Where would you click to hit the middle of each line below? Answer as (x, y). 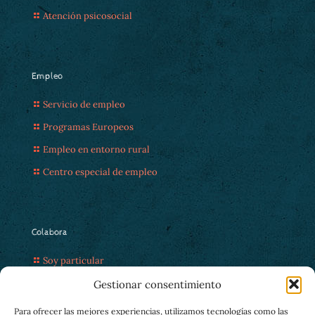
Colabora (50, 232)
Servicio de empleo (84, 104)
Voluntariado (71, 306)
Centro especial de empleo (100, 172)
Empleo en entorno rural (96, 149)
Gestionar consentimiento (157, 284)
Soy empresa (70, 283)
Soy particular (73, 261)
